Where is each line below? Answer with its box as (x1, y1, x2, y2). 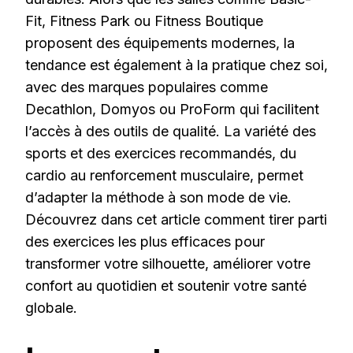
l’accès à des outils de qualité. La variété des (25, 123, 316, 140)
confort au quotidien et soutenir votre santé (25, 277, 307, 295)
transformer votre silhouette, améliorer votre (25, 255, 310, 273)
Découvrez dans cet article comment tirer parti (25, 211, 327, 229)
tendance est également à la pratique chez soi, (25, 57, 328, 74)
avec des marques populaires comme (25, 79, 268, 96)
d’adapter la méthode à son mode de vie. (25, 189, 292, 206)
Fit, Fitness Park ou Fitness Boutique (25, 13, 263, 30)
